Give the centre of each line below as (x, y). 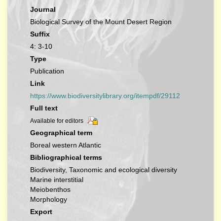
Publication (47, 71)
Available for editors (57, 121)
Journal (43, 9)
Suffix (40, 34)
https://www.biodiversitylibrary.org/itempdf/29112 (105, 96)
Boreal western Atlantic (66, 145)
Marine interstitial (57, 180)
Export (41, 212)
